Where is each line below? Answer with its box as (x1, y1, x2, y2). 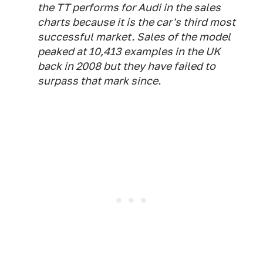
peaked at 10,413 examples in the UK (38, 45, 220, 58)
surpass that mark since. (38, 75, 161, 87)
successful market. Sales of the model (38, 31, 231, 43)
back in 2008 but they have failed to (38, 60, 215, 72)
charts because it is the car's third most (38, 16, 235, 28)
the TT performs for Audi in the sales (38, 1, 221, 14)
